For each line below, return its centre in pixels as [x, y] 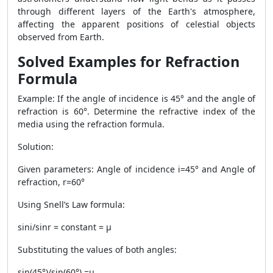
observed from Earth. [61, 37]
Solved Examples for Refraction [129, 62]
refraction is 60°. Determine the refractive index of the [136, 111]
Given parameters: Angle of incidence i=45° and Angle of [136, 169]
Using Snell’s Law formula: [71, 204]
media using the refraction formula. [91, 124]
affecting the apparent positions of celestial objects [136, 24]
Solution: [36, 147]
